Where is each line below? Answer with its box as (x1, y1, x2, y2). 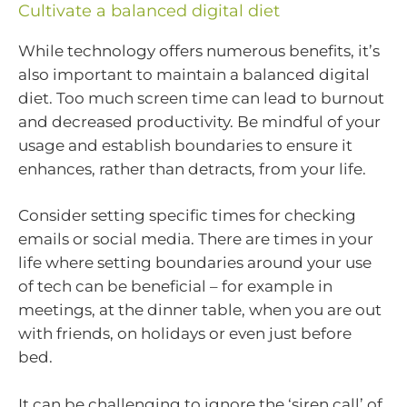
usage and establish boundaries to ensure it (18, 135, 352, 154)
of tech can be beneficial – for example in (18, 277, 333, 296)
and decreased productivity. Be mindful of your (18, 112, 381, 131)
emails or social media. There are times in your (18, 230, 373, 249)
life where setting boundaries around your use (18, 253, 372, 273)
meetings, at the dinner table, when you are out (18, 301, 382, 320)
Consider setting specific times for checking (18, 206, 356, 225)
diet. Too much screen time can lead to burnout (18, 88, 384, 107)
